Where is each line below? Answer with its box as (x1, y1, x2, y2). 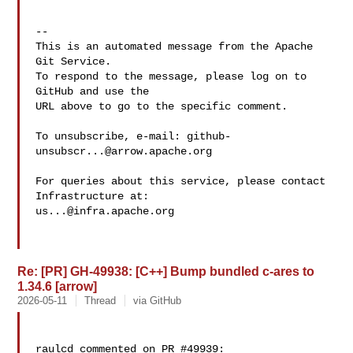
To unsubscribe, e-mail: (35, 130, 188, 143)
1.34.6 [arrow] (17, 279, 98, 293)
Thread (84, 295, 117, 307)
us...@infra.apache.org (35, 205, 175, 217)
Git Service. (35, 55, 112, 68)
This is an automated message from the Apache (35, 40, 314, 53)
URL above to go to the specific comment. (35, 100, 288, 113)
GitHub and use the (35, 85, 150, 98)
